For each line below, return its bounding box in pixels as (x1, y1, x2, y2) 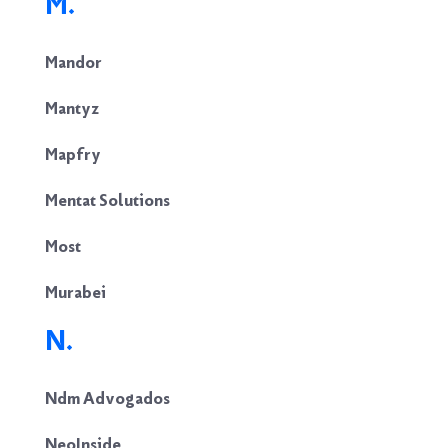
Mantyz (45, 98, 99, 118)
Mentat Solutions (45, 190, 170, 210)
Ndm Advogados (45, 388, 170, 408)
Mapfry (45, 144, 101, 164)
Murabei (45, 282, 106, 302)
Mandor (45, 52, 102, 72)
